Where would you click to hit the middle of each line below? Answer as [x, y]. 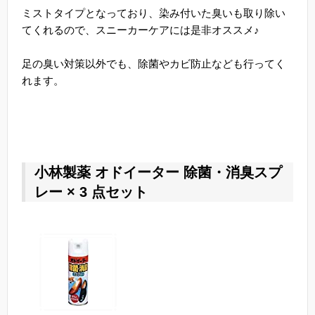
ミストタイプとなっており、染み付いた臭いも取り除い [154, 13]
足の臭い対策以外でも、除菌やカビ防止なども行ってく [154, 64]
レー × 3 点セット [91, 192]
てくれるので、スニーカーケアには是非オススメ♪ [141, 30]
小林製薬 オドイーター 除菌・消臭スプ [158, 173]
